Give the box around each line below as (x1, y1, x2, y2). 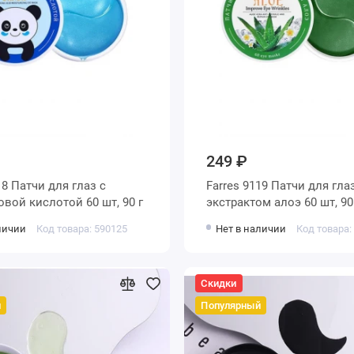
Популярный (201, 299, 261, 311)
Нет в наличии (215, 222, 286, 235)
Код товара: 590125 (36, 222, 128, 235)
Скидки (201, 277, 237, 290)
